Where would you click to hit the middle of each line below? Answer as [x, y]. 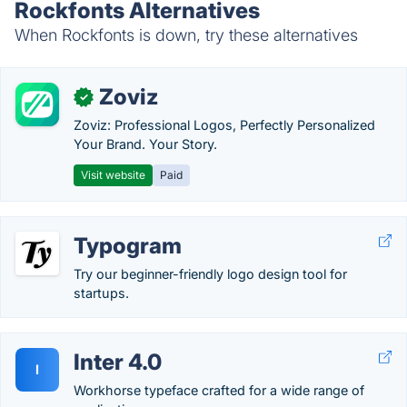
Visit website [113, 175]
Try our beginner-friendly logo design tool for [210, 274]
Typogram [128, 246]
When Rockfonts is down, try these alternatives [186, 35]
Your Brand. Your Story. [145, 144]
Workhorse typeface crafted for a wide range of [219, 390]
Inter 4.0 [118, 362]
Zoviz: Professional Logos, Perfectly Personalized [224, 125]
